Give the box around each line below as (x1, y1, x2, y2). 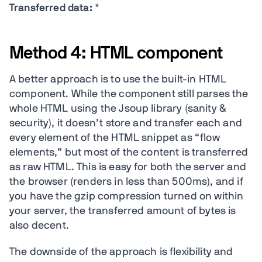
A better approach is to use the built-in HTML (9, 74, 227, 85)
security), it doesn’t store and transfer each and (9, 118, 242, 129)
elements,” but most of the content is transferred (9, 147, 248, 158)
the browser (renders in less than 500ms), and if (9, 177, 243, 187)
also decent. (9, 220, 69, 231)
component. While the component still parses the (9, 89, 249, 99)
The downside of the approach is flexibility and (9, 247, 233, 257)
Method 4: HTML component (9, 44, 223, 62)
